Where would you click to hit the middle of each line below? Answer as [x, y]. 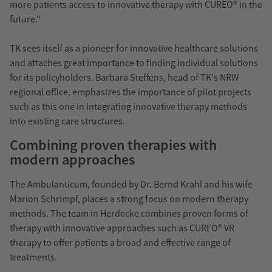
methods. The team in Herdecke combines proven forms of [129, 213]
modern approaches [72, 159]
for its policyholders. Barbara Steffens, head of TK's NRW [124, 77]
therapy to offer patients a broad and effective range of [120, 242]
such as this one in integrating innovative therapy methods [128, 106]
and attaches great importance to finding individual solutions [134, 62]
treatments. [33, 257]
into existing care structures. [67, 121]
